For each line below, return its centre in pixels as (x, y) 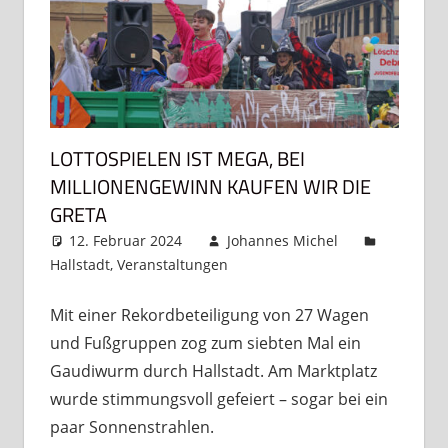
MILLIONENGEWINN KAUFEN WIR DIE (210, 186)
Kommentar (308, 264)
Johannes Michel (282, 240)
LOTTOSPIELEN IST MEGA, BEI (177, 158)
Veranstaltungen (172, 264)
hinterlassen (290, 288)
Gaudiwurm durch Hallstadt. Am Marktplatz (213, 370)
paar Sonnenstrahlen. (131, 426)
